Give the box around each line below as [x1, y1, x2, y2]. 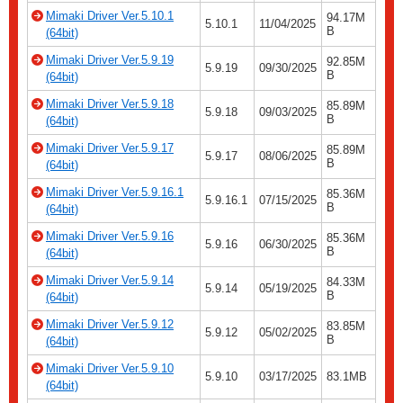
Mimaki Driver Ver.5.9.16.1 [46, 185, 184, 200]
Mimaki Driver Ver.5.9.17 [46, 141, 174, 156]
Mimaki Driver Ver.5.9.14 [46, 273, 174, 288]
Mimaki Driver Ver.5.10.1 [46, 9, 174, 23]
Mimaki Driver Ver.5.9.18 [46, 97, 174, 112]
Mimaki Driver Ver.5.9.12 [46, 318, 174, 332]
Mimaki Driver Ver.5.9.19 [46, 53, 174, 67]
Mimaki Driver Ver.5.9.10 [46, 362, 174, 376]
